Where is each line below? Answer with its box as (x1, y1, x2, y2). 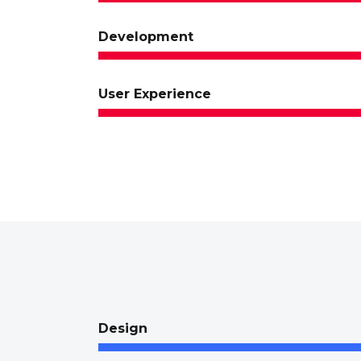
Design (98, 321, 147, 336)
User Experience (98, 86, 211, 102)
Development (98, 29, 193, 44)
